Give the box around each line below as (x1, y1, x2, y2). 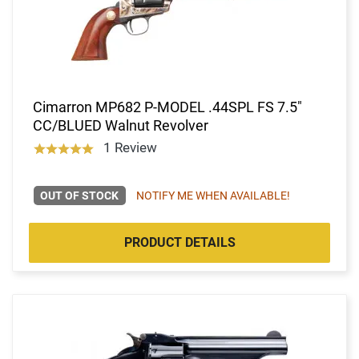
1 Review (103, 139, 157, 155)
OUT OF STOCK (40, 188, 119, 202)
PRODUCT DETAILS (123, 234, 236, 250)
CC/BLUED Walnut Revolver (33, 116, 208, 134)
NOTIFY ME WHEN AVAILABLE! (135, 188, 290, 202)
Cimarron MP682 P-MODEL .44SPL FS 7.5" (33, 98, 302, 115)
